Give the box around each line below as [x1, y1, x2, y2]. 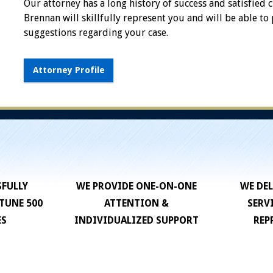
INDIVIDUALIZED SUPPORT [74, 214, 199, 227]
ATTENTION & [104, 197, 169, 210]
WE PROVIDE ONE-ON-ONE [76, 180, 197, 193]
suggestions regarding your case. [24, 26, 169, 38]
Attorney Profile [32, 65, 105, 76]
